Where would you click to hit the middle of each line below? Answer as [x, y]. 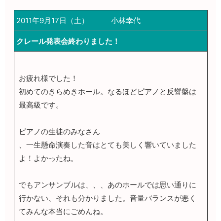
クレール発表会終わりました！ [68, 41]
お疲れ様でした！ [48, 78]
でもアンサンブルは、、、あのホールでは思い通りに [107, 184]
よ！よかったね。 [48, 158]
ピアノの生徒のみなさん [59, 131]
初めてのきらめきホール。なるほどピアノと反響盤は [107, 91]
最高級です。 [41, 105]
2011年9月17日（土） [53, 20]
